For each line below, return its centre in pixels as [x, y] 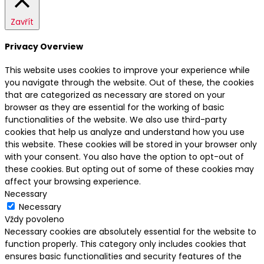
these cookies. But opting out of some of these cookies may [129, 169]
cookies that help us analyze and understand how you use [125, 132]
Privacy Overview [44, 47]
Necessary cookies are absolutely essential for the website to [131, 231]
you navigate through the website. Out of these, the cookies [129, 82]
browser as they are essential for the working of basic [115, 107]
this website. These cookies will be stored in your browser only [131, 144]
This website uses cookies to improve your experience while [127, 70]
